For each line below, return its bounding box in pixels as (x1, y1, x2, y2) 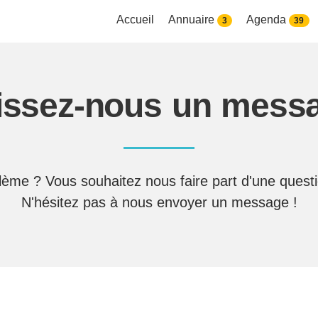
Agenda (246, 13, 290, 26)
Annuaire (168, 13, 217, 26)
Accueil (116, 13, 154, 26)
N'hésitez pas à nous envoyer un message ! (21, 194, 297, 210)
